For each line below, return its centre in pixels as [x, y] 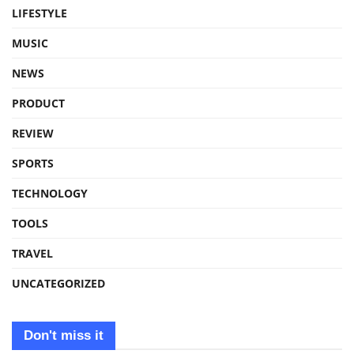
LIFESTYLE [40, 13]
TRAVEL [32, 254]
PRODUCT [38, 104]
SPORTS [33, 164]
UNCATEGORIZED [58, 284]
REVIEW [33, 134]
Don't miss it [64, 336]
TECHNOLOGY [50, 194]
